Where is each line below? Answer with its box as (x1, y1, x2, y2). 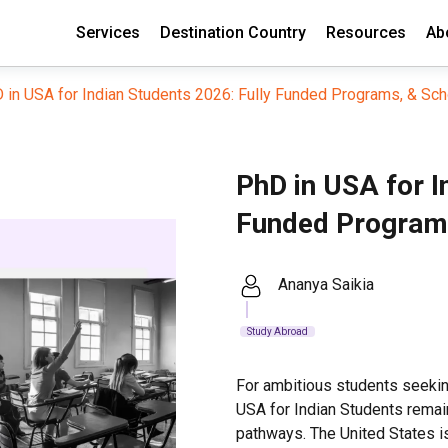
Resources (326, 23, 406, 42)
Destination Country (160, 23, 306, 42)
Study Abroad (247, 326, 308, 337)
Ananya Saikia (278, 275, 374, 295)
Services (76, 23, 140, 42)
